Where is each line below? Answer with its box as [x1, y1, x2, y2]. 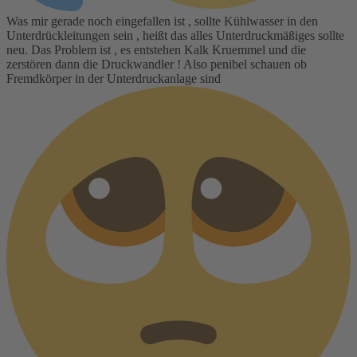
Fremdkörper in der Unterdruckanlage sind [6, 71, 221, 85]
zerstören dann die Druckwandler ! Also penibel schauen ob [6, 57, 307, 71]
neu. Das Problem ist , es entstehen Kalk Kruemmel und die [6, 42, 306, 57]
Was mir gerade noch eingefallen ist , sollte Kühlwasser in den [6, 14, 318, 28]
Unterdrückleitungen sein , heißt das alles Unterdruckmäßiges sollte [6, 28, 344, 42]
